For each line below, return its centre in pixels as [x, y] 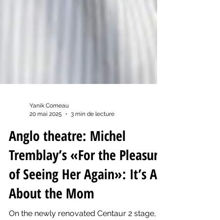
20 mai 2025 [46, 149]
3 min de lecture [93, 149]
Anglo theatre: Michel [67, 171]
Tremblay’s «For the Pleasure [87, 190]
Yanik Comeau [49, 141]
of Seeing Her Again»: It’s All [86, 209]
